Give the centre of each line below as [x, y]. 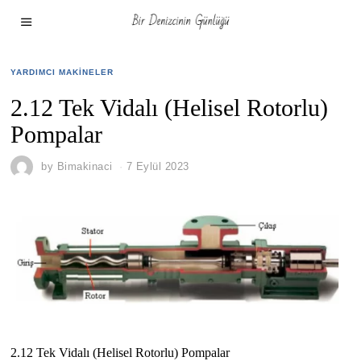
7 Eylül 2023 [158, 166]
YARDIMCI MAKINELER [62, 72]
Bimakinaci [85, 166]
